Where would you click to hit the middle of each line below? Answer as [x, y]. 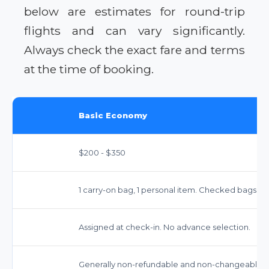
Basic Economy [113, 115]
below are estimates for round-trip [134, 11]
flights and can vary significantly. [134, 30]
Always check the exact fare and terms [134, 50]
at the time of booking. [89, 69]
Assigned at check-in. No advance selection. [165, 227]
